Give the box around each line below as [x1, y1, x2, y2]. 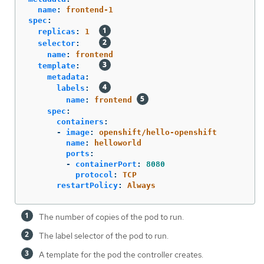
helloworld [94, 138, 141, 147]
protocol [75, 170, 113, 179]
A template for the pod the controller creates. [39, 249, 203, 260]
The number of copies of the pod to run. [39, 211, 184, 222]
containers [57, 117, 104, 126]
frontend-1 [66, 5, 113, 14]
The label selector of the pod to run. [39, 230, 169, 241]
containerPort [75, 159, 137, 169]
